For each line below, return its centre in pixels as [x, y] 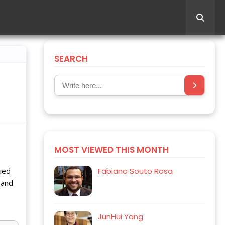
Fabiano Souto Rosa [135, 171]
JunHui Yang [121, 217]
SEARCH [71, 59]
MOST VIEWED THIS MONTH [111, 150]
